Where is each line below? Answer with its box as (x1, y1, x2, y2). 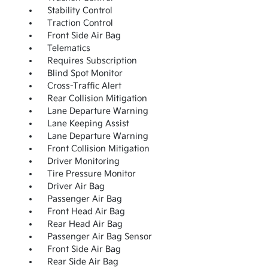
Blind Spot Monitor (47, 68, 123, 79)
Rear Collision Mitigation (47, 93, 147, 104)
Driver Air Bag (47, 181, 105, 192)
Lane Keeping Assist (47, 118, 129, 129)
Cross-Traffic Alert (47, 81, 121, 92)
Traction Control (47, 18, 113, 29)
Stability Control (47, 5, 112, 16)
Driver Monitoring (47, 156, 120, 167)
